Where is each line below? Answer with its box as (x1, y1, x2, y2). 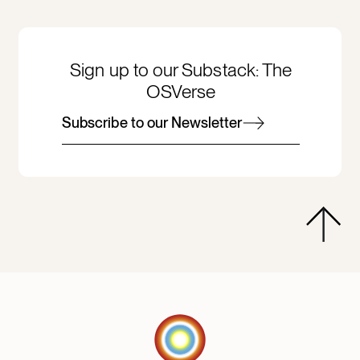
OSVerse (146, 80, 215, 103)
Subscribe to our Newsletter (62, 114, 243, 132)
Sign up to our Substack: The (70, 58, 292, 81)
